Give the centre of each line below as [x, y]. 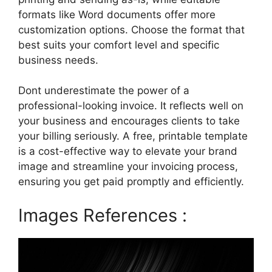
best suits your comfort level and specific [119, 45]
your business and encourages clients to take [129, 121]
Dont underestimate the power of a [104, 91]
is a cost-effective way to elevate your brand [128, 151]
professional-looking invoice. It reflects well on [131, 106]
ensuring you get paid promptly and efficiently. [131, 182]
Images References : [103, 215]
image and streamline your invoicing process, [128, 167]
